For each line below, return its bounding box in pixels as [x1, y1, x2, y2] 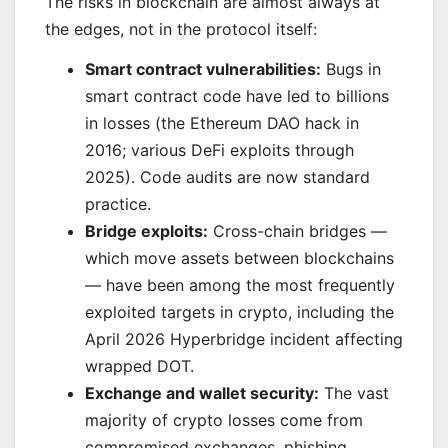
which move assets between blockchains [85, 248, 394, 269]
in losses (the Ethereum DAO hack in [85, 113, 359, 134]
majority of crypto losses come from [85, 410, 363, 431]
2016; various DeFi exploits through [85, 140, 354, 161]
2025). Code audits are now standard [85, 167, 370, 188]
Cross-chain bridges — [208, 221, 387, 242]
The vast [319, 383, 389, 404]
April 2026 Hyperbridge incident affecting [85, 329, 403, 350]
